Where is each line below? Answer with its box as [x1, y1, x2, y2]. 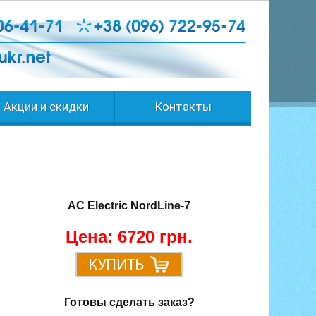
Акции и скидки [3, 99, 89, 114]
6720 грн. [118, 227, 193, 246]
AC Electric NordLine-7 [68, 200, 190, 212]
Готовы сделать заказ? [63, 296, 195, 308]
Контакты [154, 99, 212, 114]
